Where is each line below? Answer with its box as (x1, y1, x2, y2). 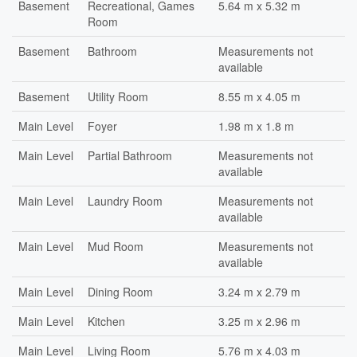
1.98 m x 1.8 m (218, 118, 294, 134)
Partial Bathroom (88, 147, 172, 163)
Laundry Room (88, 193, 163, 209)
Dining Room (88, 284, 153, 300)
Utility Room (88, 88, 148, 104)
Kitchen (88, 313, 125, 329)
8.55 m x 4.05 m (218, 88, 300, 104)
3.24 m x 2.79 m (218, 284, 300, 300)
